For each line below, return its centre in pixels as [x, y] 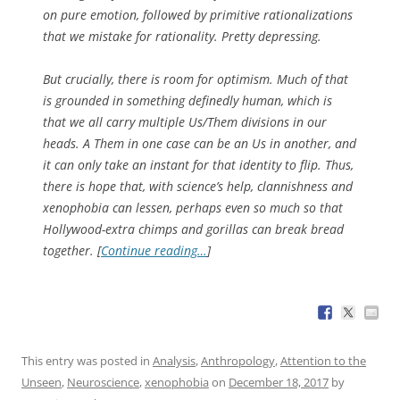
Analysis [174, 360]
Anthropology [238, 360]
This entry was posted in [87, 360]
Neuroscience [103, 382]
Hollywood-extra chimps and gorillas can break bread [193, 229]
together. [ [72, 250]
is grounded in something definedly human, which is [187, 100]
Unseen [42, 382]
